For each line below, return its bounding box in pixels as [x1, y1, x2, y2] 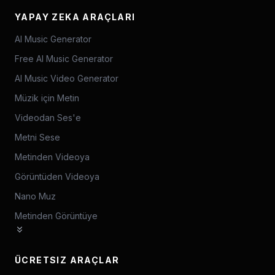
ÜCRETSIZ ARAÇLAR [15, 255, 120, 265]
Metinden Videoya [15, 152, 90, 162]
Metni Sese [15, 132, 60, 142]
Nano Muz [15, 191, 56, 201]
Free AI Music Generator [15, 53, 113, 64]
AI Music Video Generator [15, 73, 118, 83]
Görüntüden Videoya [15, 171, 99, 182]
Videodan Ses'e [15, 112, 81, 123]
